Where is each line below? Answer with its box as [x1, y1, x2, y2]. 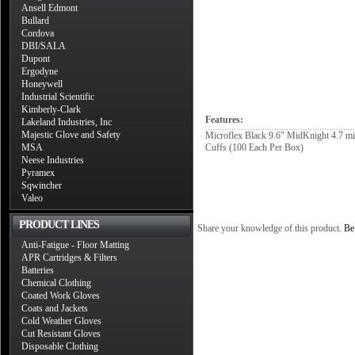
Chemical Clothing [21, 277, 91, 288]
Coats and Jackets [21, 303, 88, 314]
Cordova [21, 28, 54, 39]
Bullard [21, 15, 49, 26]
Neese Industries [21, 155, 84, 166]
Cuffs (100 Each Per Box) [205, 142, 303, 153]
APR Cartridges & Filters [21, 252, 117, 263]
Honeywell [21, 78, 63, 90]
